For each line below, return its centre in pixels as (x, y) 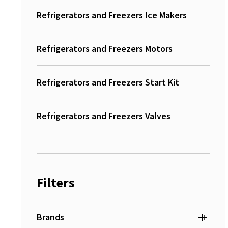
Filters (56, 182)
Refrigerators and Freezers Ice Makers (112, 15)
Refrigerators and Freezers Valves (104, 116)
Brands (50, 217)
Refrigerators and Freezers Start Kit (108, 82)
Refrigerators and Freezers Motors (105, 49)
